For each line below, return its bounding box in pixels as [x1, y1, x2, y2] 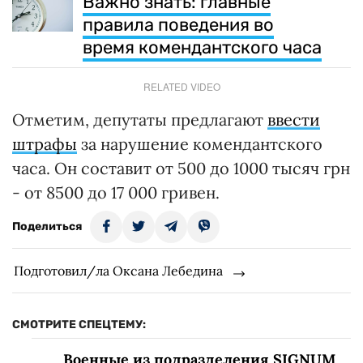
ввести [267, 109, 320, 130]
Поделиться [12, 220, 82, 234]
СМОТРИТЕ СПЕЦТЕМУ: [12, 318, 146, 332]
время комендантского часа [83, 36, 322, 59]
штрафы [12, 134, 77, 155]
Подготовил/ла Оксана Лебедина [14, 263, 223, 280]
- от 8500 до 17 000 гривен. [12, 182, 220, 203]
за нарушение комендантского [77, 134, 322, 155]
